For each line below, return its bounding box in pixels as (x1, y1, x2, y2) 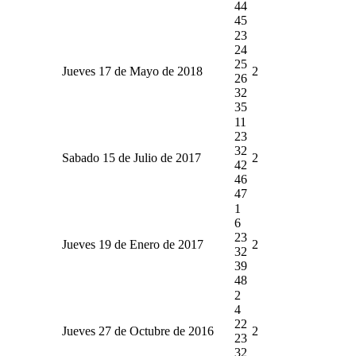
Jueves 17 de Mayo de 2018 (62, 64, 203, 78)
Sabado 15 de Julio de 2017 (62, 150, 201, 164)
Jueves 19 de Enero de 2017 (62, 237, 203, 251)
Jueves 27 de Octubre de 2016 (62, 323, 214, 338)
